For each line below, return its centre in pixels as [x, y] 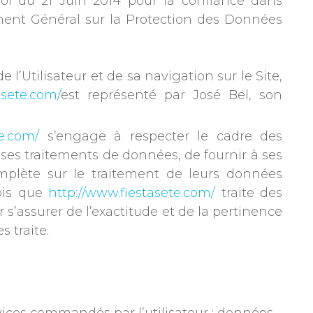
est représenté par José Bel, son [172, 95]
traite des [249, 193]
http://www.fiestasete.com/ [132, 193]
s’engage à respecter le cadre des [161, 136]
